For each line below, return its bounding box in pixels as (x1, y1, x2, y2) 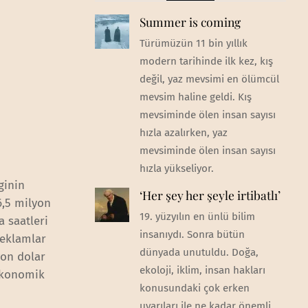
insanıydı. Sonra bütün (139, 228, 245, 241)
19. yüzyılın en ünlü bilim (139, 210, 255, 223)
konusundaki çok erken (139, 282, 250, 295)
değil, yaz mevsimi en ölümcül (139, 72, 279, 85)
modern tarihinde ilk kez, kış (139, 54, 273, 67)
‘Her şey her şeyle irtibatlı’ (139, 187, 280, 203)
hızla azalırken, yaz (139, 126, 228, 139)
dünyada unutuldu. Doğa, (139, 246, 258, 259)
